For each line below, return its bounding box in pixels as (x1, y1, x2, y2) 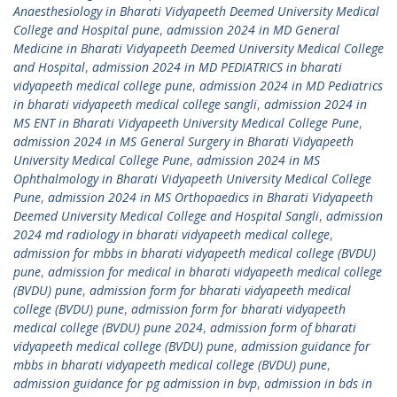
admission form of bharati (210, 318, 356, 336)
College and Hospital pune (13, 20, 160, 38)
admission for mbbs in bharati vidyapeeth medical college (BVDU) (13, 244, 376, 261)
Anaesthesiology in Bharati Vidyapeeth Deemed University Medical (13, 2, 379, 19)
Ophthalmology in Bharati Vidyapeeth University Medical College (13, 169, 371, 187)
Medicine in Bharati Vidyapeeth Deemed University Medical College (13, 39, 384, 57)
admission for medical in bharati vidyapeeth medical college (48, 262, 382, 280)
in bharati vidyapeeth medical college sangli (13, 95, 257, 113)
